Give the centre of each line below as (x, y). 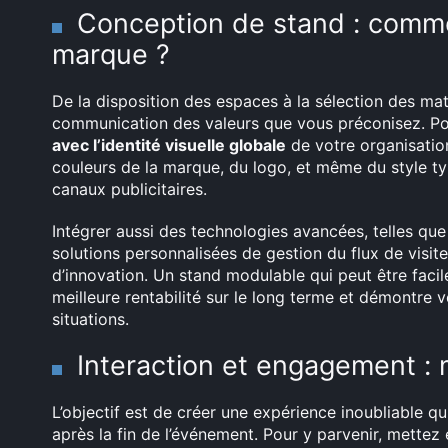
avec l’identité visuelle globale (169, 145)
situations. (90, 319)
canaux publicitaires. (129, 189)
